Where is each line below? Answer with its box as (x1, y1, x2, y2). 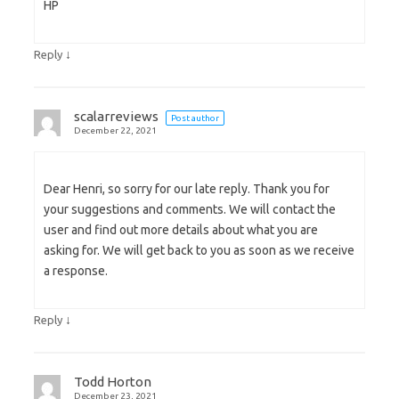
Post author (171, 113, 219, 124)
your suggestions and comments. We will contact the (44, 202, 336, 217)
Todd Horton (74, 374, 151, 390)
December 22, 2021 (74, 126, 157, 136)
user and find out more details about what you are (44, 223, 318, 238)
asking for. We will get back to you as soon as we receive (44, 243, 354, 258)
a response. (44, 264, 108, 279)
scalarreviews (74, 109, 159, 125)
